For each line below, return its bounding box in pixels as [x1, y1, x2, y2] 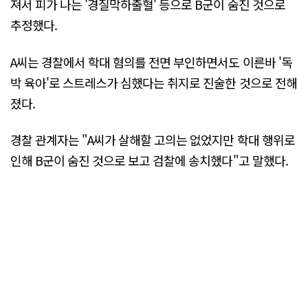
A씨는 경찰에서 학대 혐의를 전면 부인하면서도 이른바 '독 [10, 52, 292, 71]
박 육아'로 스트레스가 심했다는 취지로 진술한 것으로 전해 [10, 73, 297, 91]
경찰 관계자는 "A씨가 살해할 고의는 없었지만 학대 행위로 [10, 130, 295, 148]
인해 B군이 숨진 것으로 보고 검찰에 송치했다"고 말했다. [10, 151, 288, 169]
